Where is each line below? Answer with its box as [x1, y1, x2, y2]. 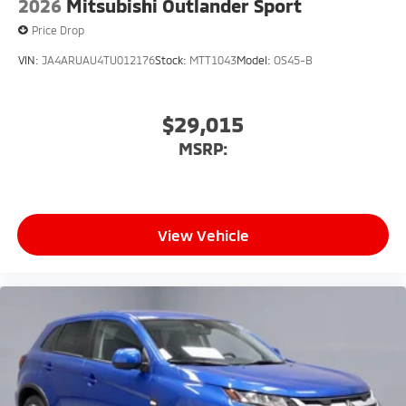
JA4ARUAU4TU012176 [42, 53, 155, 67]
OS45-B [274, 53, 313, 67]
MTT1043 [189, 53, 237, 67]
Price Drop [32, 23, 84, 36]
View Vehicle [157, 226, 249, 245]
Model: [237, 53, 274, 67]
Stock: [155, 53, 189, 67]
